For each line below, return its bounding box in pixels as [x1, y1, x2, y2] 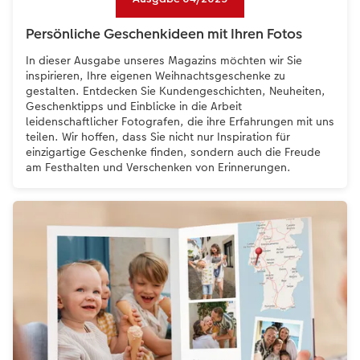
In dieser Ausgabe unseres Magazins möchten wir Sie [26, 52, 302, 69]
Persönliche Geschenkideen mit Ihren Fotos [26, 24, 302, 44]
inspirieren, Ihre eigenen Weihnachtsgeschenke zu [26, 67, 285, 84]
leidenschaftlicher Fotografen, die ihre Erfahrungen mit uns [26, 113, 334, 130]
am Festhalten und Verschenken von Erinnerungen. [26, 159, 291, 176]
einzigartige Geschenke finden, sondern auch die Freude [26, 144, 321, 161]
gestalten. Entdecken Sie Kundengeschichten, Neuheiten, [26, 83, 325, 100]
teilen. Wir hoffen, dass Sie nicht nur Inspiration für [26, 129, 290, 145]
